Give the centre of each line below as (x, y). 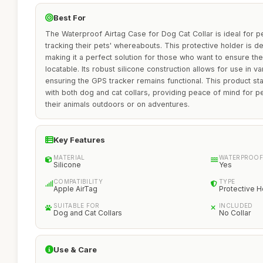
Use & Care (75, 249)
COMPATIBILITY (78, 181)
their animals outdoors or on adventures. (117, 104)
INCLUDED (236, 205)
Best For (70, 18)
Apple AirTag (75, 189)
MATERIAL (69, 157)
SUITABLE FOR (77, 205)
